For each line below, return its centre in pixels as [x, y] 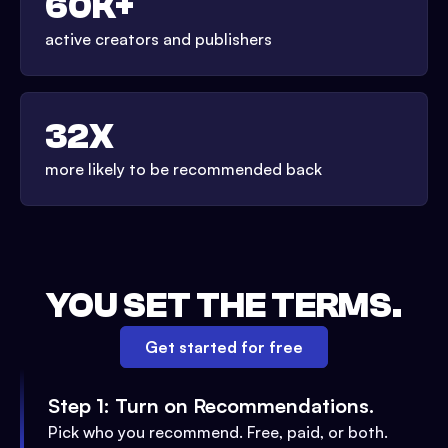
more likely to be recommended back [183, 169]
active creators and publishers [158, 39]
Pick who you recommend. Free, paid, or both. [218, 432]
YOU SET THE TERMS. [224, 306]
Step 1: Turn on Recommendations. [211, 406]
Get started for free [224, 347]
